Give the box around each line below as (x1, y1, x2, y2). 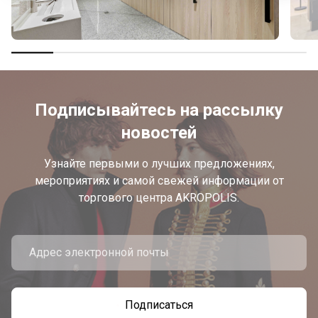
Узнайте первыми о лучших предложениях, (43, 157, 275, 170)
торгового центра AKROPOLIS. (79, 191, 239, 204)
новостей (121, 123, 197, 143)
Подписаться (125, 298, 193, 312)
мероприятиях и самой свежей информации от (34, 174, 284, 187)
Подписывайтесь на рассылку (35, 100, 283, 120)
